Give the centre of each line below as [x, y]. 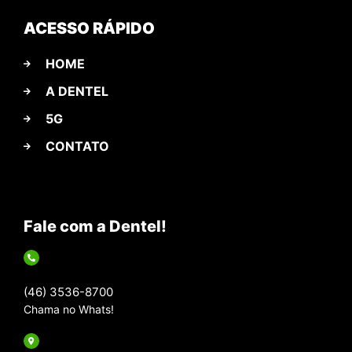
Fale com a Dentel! [95, 226]
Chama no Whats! [69, 309]
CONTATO [77, 146]
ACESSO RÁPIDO [89, 28]
